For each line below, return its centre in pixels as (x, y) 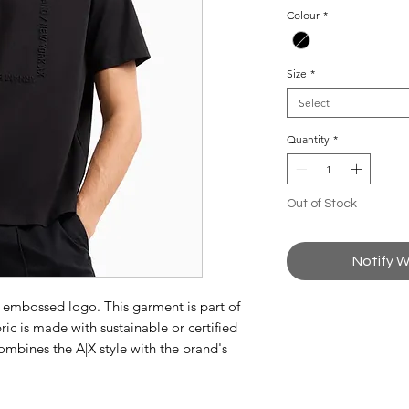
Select (314, 103)
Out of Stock (322, 204)
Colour (303, 16)
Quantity (308, 140)
